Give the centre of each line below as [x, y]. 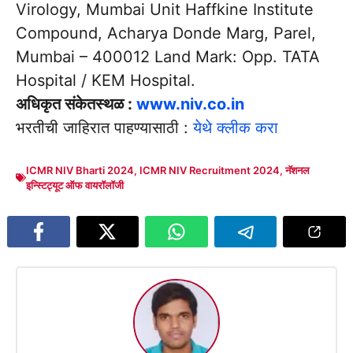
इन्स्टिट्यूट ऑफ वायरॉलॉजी [75, 185]
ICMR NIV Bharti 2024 [80, 170]
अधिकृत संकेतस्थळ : [76, 104]
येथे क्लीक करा [236, 127]
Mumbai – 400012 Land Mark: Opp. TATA [168, 56]
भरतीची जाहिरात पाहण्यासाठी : [104, 127]
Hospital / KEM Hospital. [106, 80]
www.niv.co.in [190, 104]
